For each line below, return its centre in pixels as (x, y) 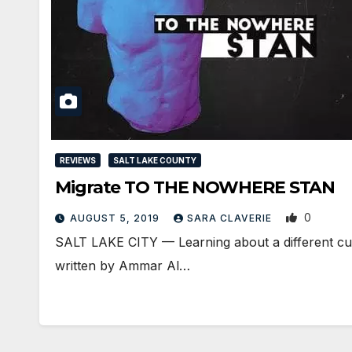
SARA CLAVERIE (231, 218)
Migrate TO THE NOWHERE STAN (195, 187)
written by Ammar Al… (123, 265)
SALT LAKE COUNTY (155, 160)
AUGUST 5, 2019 (116, 218)
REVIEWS (78, 160)
